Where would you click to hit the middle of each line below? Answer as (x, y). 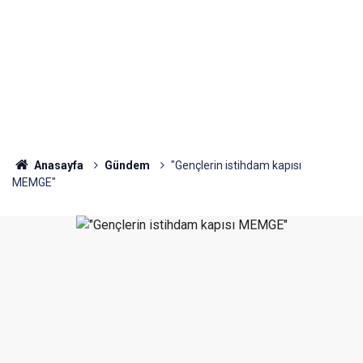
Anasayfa (57, 165)
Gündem (127, 165)
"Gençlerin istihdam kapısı (236, 165)
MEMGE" (34, 182)
